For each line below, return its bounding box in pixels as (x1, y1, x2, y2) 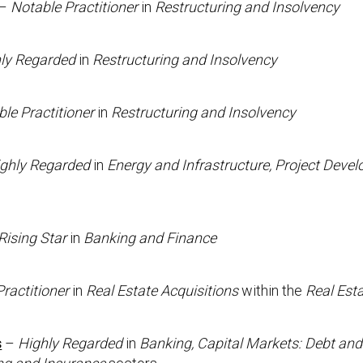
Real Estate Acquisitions (86, 282, 239, 299)
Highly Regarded (18, 335, 123, 352)
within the (238, 282, 306, 299)
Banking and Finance (83, 229, 217, 246)
